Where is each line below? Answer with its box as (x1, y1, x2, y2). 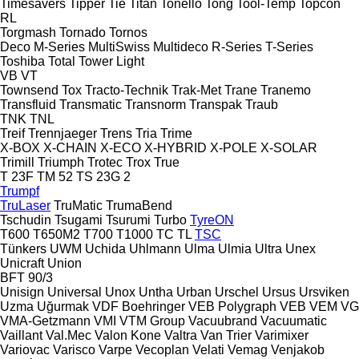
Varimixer (255, 328, 309, 342)
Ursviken (299, 284, 349, 299)
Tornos (109, 25, 147, 39)
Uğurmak (37, 299, 89, 313)
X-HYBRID (144, 140, 207, 155)
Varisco (53, 342, 95, 357)
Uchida (85, 241, 126, 256)
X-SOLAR (260, 140, 317, 155)
